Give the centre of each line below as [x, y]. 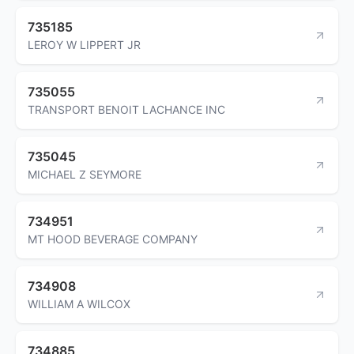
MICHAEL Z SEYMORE [85, 174]
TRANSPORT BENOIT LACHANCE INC [126, 109]
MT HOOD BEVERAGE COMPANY [113, 239]
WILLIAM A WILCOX [79, 303]
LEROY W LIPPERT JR [84, 44]
